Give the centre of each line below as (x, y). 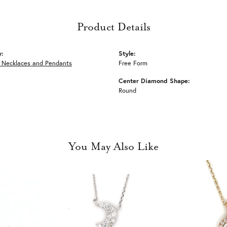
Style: (127, 53)
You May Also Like (113, 147)
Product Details (113, 27)
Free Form (133, 63)
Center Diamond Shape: (154, 81)
